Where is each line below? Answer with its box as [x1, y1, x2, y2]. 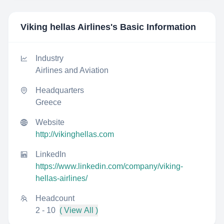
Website [35, 118, 64, 126]
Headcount [35, 194, 74, 202]
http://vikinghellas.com [35, 130, 114, 138]
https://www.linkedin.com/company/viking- [35, 162, 183, 170]
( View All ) [59, 206, 98, 214]
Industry [35, 54, 63, 62]
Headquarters [35, 86, 84, 94]
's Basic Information [110, 22, 196, 32]
